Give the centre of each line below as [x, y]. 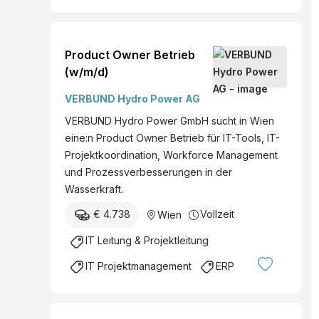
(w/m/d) [87, 72]
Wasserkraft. [94, 189]
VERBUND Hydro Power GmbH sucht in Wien [169, 121]
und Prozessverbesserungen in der [148, 172]
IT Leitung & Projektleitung [147, 241]
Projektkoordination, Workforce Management [171, 155]
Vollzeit [217, 214]
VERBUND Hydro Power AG [132, 99]
